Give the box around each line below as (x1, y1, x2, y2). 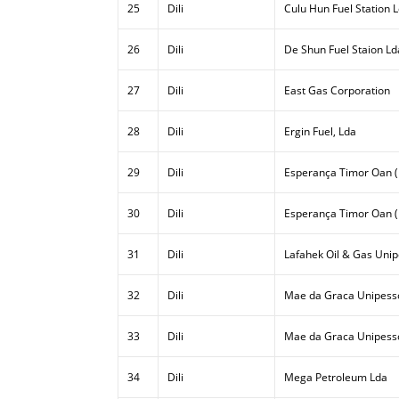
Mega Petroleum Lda (284, 370, 387, 385)
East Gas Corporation (284, 83, 390, 98)
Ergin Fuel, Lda (284, 124, 356, 139)
